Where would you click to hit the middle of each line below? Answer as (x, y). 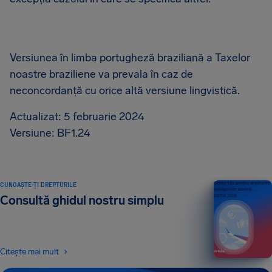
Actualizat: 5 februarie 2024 (77, 117)
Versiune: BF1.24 (50, 133)
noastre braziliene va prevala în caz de (101, 74)
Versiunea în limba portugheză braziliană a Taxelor (130, 58)
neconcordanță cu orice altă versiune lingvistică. (125, 90)
